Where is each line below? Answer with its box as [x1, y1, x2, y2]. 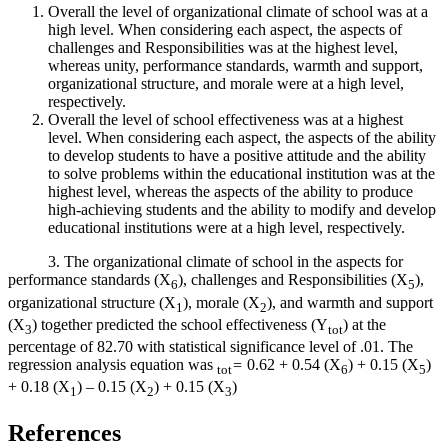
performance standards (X [8, 271, 171, 289]
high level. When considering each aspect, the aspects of [48, 21, 402, 39]
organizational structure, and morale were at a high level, [48, 75, 404, 93]
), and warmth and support [267, 293, 433, 311]
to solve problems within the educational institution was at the [48, 165, 435, 183]
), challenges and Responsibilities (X [178, 271, 408, 289]
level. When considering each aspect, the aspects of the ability [48, 129, 436, 147]
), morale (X [183, 293, 260, 311]
